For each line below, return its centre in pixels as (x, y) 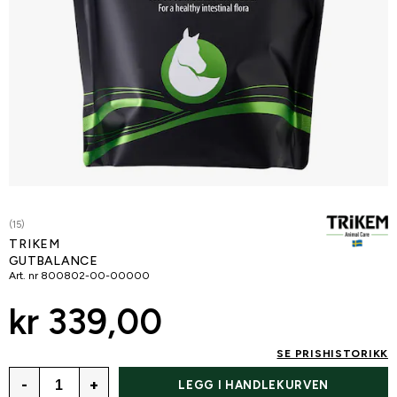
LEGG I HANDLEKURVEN (253, 385)
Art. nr (23, 276)
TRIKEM (35, 244)
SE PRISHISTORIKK (332, 354)
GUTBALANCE (53, 261)
